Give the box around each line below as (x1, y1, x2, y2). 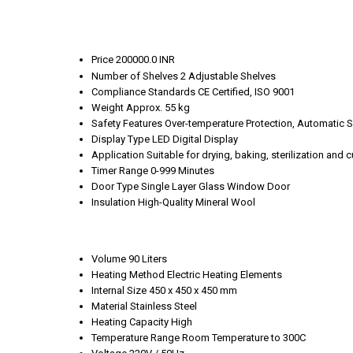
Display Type (91, 132, 150, 145)
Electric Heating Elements (167, 269, 282, 281)
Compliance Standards (91, 85, 195, 98)
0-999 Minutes (150, 164, 214, 176)
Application (91, 148, 144, 161)
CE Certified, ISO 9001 (198, 85, 295, 98)
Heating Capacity (91, 316, 169, 329)
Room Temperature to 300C (182, 332, 306, 344)
